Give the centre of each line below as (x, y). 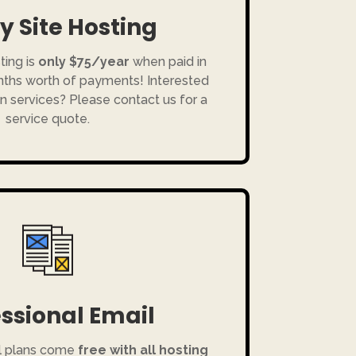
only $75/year (84, 62)
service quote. (47, 119)
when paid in (168, 62)
